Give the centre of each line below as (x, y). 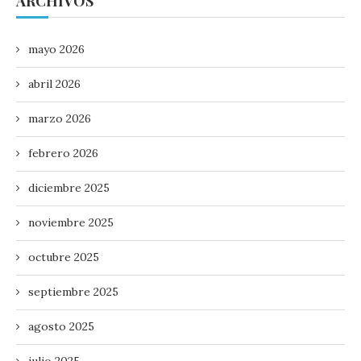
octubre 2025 (64, 257)
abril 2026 (54, 83)
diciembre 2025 (69, 187)
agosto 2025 (61, 326)
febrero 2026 (63, 153)
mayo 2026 (56, 49)
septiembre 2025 (73, 291)
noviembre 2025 (71, 222)
